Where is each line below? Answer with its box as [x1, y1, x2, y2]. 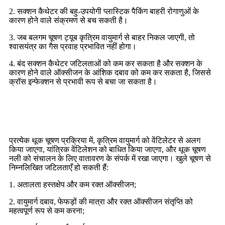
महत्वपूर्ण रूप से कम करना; [9, 206, 84, 215]
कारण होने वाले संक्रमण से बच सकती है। [9, 16, 128, 25]
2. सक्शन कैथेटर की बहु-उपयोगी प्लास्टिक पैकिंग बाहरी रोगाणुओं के [9, 7, 199, 16]
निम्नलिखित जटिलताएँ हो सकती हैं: [9, 163, 108, 172]
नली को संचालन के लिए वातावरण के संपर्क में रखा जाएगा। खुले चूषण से [9, 154, 211, 163]
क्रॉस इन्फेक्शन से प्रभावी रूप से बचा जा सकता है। [9, 77, 157, 86]
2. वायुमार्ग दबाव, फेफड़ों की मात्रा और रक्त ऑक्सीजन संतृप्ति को [9, 197, 193, 206]
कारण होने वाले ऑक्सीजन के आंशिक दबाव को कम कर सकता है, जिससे [9, 68, 211, 77]
